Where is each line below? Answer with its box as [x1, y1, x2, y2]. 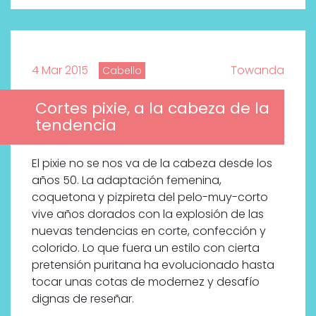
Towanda [231, 62, 284, 79]
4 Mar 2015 [32, 62, 88, 79]
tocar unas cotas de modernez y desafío [32, 274, 260, 291]
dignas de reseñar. [32, 291, 134, 308]
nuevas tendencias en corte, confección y [32, 223, 266, 240]
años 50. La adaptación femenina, [32, 172, 221, 189]
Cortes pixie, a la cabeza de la [35, 97, 269, 120]
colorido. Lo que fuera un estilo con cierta [32, 240, 260, 257]
